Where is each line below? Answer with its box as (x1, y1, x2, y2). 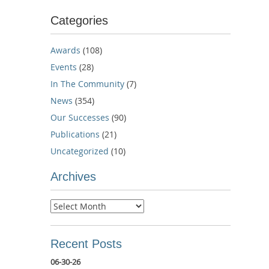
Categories (50, 13, 108, 27)
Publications (50, 128, 100, 140)
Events (50, 61, 77, 73)
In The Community (50, 77, 124, 89)
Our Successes (50, 111, 109, 123)
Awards (50, 44, 80, 56)
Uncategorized (50, 145, 109, 157)
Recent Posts (50, 237, 122, 250)
